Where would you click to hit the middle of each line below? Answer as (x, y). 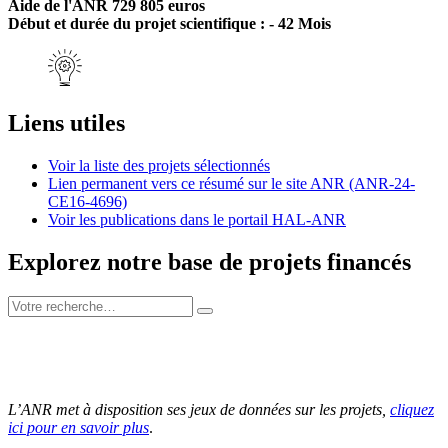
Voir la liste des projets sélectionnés (159, 165)
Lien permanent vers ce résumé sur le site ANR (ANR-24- (231, 183)
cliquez (412, 409)
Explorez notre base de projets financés (209, 261)
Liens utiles (66, 122)
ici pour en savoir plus (78, 427)
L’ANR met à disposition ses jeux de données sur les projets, (199, 409)
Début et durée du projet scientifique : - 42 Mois (169, 23)
